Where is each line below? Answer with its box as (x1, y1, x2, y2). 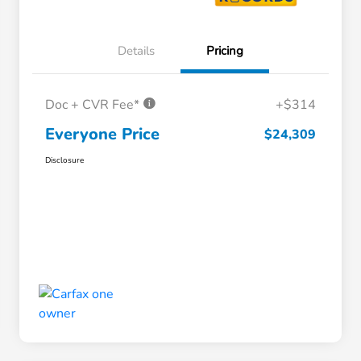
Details (118, 43, 155, 60)
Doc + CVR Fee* (45, 96, 143, 114)
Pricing (206, 43, 243, 60)
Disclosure (45, 155, 84, 167)
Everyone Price (45, 123, 160, 146)
